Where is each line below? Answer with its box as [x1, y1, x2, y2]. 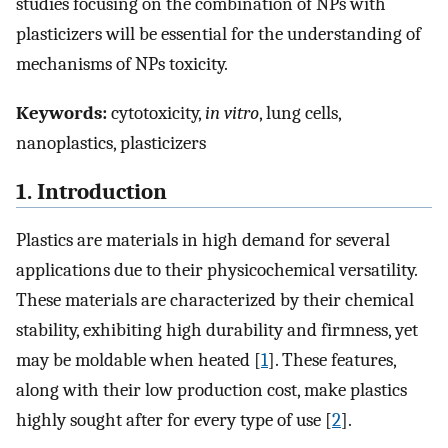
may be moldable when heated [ [16, 349, 261, 372]
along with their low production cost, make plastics [16, 379, 407, 402]
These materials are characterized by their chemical [16, 289, 414, 312]
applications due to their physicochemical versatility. [16, 259, 417, 282]
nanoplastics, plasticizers [16, 131, 206, 154]
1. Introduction [16, 178, 167, 205]
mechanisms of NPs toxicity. [16, 53, 228, 76]
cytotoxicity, [107, 101, 205, 124]
